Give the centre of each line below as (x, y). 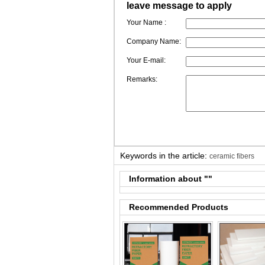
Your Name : (146, 22)
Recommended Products (179, 207)
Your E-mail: (146, 60)
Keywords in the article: (165, 156)
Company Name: (154, 41)
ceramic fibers (232, 156)
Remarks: (142, 79)
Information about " (169, 179)
